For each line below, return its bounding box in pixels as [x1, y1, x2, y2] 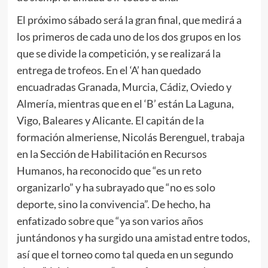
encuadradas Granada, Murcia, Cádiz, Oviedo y [16, 80, 232, 94]
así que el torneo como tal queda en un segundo [16, 248, 233, 261]
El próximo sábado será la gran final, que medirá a [16, 13, 242, 27]
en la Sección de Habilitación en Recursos [16, 147, 207, 161]
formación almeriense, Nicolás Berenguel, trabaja [16, 130, 245, 144]
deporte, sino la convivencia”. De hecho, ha [16, 197, 211, 211]
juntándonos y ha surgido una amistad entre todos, [16, 231, 250, 245]
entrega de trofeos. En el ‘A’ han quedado [16, 63, 201, 77]
